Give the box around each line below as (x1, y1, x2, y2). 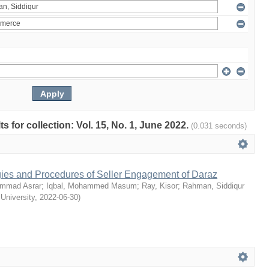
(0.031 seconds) (191, 121, 247, 130)
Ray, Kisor (142, 181, 178, 190)
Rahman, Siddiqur (183, 181, 244, 190)
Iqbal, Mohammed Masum (46, 181, 137, 190)
